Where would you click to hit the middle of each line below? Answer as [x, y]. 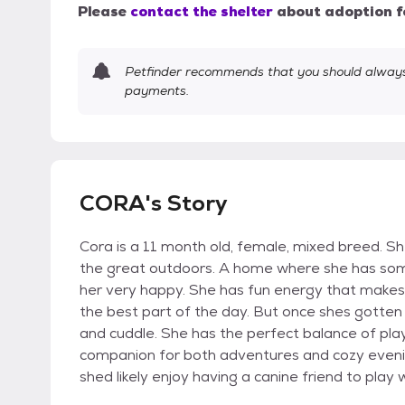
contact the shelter [202, 12]
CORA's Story [154, 203]
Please [102, 12]
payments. [157, 91]
